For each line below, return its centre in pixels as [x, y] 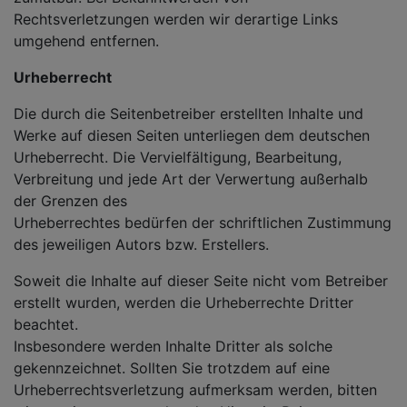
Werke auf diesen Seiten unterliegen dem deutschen [192, 135]
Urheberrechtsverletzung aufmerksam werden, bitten [195, 390]
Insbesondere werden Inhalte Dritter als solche [173, 346]
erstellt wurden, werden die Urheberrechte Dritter [184, 303]
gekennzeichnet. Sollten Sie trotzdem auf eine [172, 368]
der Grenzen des [70, 201]
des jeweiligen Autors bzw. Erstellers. [141, 244]
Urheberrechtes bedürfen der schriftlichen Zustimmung [203, 223]
